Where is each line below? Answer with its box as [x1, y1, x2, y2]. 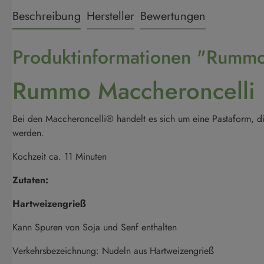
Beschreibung [12, 8, 81, 25]
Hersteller [87, 8, 134, 25]
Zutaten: [12, 173, 48, 187]
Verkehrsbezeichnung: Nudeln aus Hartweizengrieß [12, 244, 214, 258]
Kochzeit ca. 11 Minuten [12, 150, 110, 163]
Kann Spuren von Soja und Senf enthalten [12, 220, 177, 234]
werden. [12, 126, 44, 140]
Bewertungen [140, 8, 206, 25]
